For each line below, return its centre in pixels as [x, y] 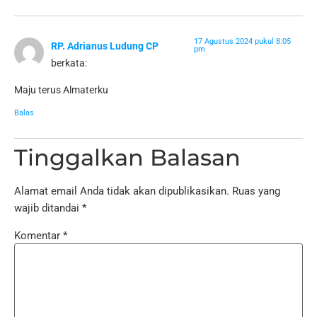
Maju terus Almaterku [61, 90]
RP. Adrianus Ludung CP [105, 46]
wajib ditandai [48, 208]
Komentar [39, 235]
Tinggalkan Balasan [127, 157]
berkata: [69, 63]
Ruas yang [256, 191]
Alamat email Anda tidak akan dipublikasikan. [122, 191]
